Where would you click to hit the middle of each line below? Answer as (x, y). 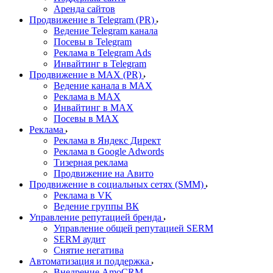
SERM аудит (80, 239)
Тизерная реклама (91, 162)
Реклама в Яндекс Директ (107, 140)
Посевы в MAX (86, 119)
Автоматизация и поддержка (90, 261)
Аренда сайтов (84, 9)
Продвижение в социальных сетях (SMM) (118, 184)
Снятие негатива (89, 250)
